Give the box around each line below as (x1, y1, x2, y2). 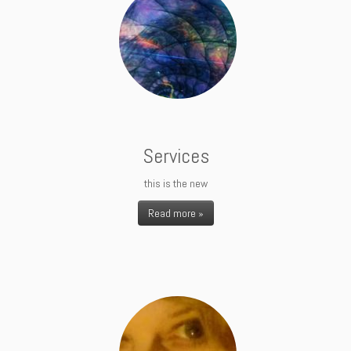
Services (142, 143, 209, 169)
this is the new (143, 175, 208, 190)
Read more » (147, 205, 204, 220)
